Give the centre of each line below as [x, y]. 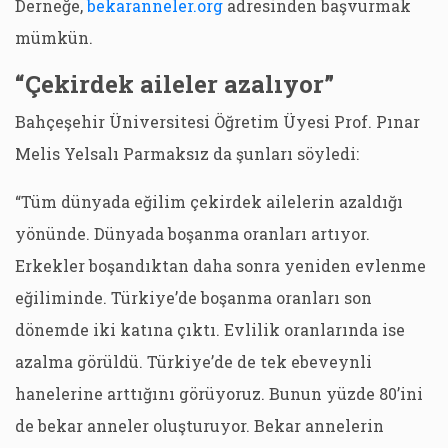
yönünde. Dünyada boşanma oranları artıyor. [192, 233]
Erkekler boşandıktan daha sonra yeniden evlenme [220, 265]
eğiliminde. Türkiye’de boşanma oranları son [193, 297]
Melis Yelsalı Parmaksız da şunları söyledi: [187, 153]
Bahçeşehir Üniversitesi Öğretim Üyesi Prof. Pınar [217, 121]
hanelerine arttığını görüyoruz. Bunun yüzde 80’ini [219, 393]
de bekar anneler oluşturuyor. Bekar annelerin [199, 425]
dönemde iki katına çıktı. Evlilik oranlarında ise [210, 329]
